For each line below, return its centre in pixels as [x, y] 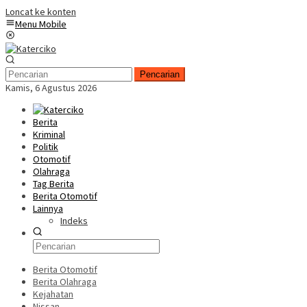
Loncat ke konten [41, 12]
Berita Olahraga [65, 282]
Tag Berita [53, 184]
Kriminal [49, 134]
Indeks [74, 221]
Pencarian [160, 74]
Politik [46, 147]
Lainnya [48, 208]
